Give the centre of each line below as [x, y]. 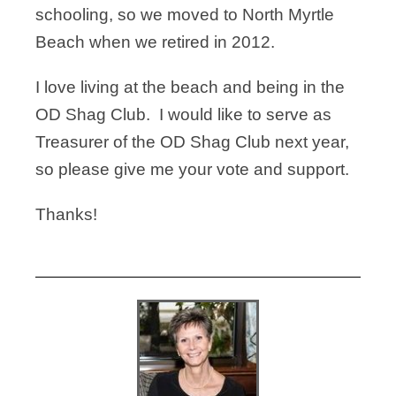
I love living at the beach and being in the [190, 87]
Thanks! [66, 214]
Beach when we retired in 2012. [160, 42]
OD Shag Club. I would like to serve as [183, 114]
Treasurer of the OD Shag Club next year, [192, 142]
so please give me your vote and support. [194, 169]
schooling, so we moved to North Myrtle [185, 15]
